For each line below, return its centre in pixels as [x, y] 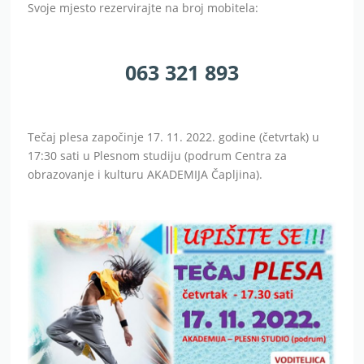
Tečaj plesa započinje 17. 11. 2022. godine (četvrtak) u [174, 137]
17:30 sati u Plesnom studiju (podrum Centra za [158, 156]
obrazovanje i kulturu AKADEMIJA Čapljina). [145, 175]
